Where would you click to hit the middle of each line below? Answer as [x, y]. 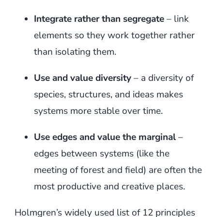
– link [176, 19]
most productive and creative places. [109, 186]
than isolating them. [75, 52]
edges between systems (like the [101, 153]
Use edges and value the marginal [105, 137]
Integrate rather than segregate [99, 19]
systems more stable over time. [98, 111]
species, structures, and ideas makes [108, 94]
